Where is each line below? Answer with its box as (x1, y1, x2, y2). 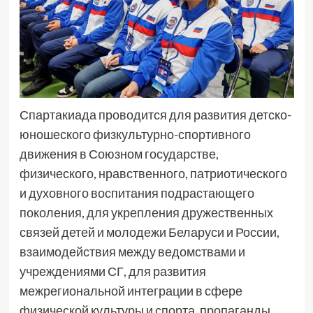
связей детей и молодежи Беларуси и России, (19, 224, 279, 240)
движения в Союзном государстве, (19, 145, 219, 161)
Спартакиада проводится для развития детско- (19, 106, 291, 122)
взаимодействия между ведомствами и (19, 243, 245, 259)
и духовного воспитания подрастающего (19, 184, 254, 201)
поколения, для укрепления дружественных (19, 204, 273, 220)
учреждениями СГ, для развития (19, 263, 206, 279)
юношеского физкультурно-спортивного (19, 126, 251, 142)
